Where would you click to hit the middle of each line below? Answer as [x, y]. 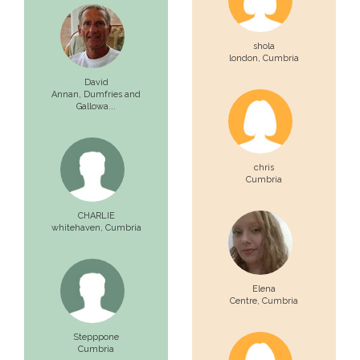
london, [246, 58]
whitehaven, [78, 228]
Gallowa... [96, 106]
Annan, [67, 94]
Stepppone [96, 337]
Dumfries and [112, 94]
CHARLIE [96, 216]
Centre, [246, 301]
